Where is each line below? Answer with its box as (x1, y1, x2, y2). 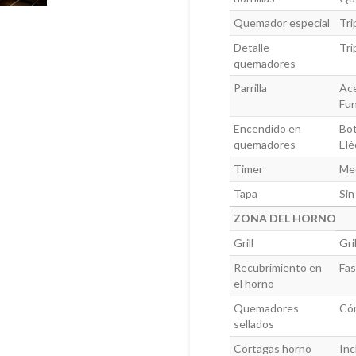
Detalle (233, 41, 269, 55)
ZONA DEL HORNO (233, 211, 336, 226)
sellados (233, 317, 274, 331)
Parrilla (233, 81, 267, 95)
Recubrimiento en (233, 261, 322, 275)
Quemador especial (233, 16, 330, 30)
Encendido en (233, 122, 301, 136)
